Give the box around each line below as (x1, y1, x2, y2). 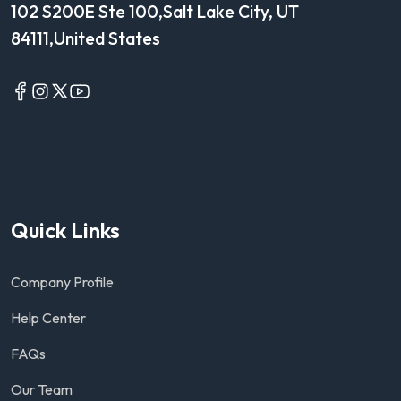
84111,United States (11, 27, 160, 49)
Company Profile (11, 273, 114, 292)
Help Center (11, 309, 86, 328)
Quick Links (11, 217, 120, 244)
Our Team (11, 380, 73, 399)
